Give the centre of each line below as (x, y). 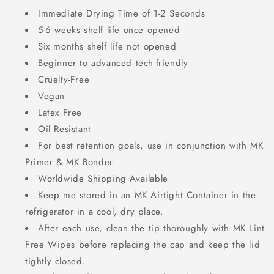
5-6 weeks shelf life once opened (109, 30)
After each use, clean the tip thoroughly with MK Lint (151, 228)
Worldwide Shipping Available (103, 179)
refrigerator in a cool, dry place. (94, 212)
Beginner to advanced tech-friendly (113, 63)
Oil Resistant (66, 129)
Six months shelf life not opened (107, 46)
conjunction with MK (220, 146)
